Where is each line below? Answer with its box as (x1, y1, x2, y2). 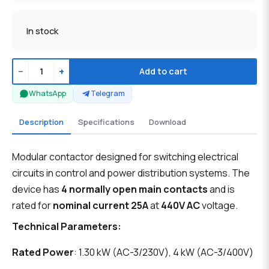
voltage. (200, 199, 238, 213)
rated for (12, 199, 53, 213)
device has (12, 183, 61, 196)
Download (149, 116, 186, 127)
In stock (26, 24, 58, 37)
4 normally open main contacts (61, 183, 208, 196)
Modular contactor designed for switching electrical (12, 150, 238, 164)
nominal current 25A (53, 199, 148, 213)
